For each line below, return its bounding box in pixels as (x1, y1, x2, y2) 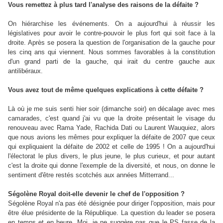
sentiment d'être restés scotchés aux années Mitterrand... (8, 171, 174, 179)
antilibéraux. (8, 67, 43, 75)
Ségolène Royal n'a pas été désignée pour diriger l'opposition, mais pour (8, 199, 215, 207)
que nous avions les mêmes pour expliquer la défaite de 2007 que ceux (8, 133, 215, 141)
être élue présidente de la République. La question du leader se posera (8, 209, 215, 217)
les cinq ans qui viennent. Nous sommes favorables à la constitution (8, 48, 215, 56)
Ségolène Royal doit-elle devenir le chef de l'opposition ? (8, 190, 185, 198)
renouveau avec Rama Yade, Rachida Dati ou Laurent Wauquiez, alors (8, 123, 215, 131)
